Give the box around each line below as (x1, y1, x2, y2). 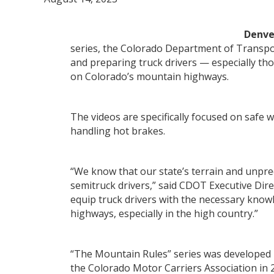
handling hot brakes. (70, 124, 166, 138)
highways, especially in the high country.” (70, 207, 259, 220)
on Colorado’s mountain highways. (70, 70, 229, 83)
